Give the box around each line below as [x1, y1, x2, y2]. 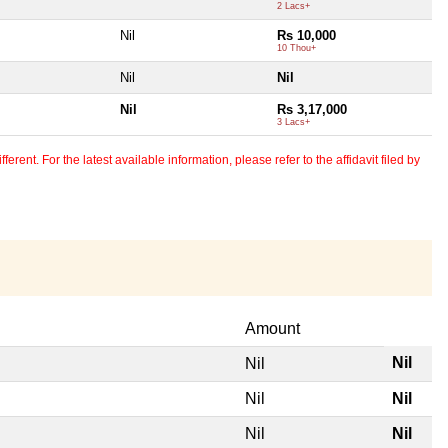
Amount [245, 319, 300, 337]
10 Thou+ [277, 42, 316, 53]
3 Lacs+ [277, 116, 310, 127]
